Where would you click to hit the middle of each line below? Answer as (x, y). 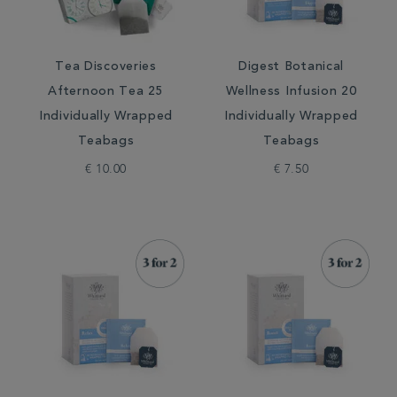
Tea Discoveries (106, 67)
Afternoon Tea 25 (106, 92)
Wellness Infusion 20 (291, 92)
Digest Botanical (291, 67)
